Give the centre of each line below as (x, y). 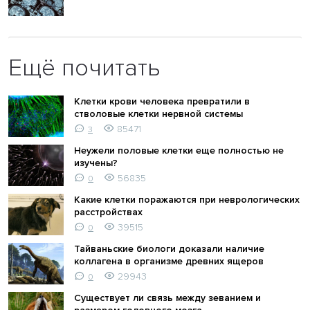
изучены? (96, 163)
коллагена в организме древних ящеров (169, 261)
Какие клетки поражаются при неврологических (187, 199)
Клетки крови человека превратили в (162, 101)
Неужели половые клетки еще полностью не (179, 150)
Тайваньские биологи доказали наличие (169, 248)
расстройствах (108, 212)
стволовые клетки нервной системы (158, 113)
